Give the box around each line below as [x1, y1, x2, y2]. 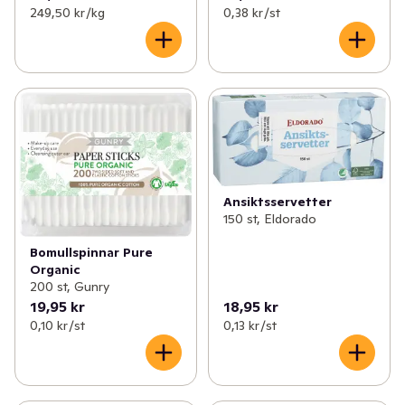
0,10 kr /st [30, 316, 85, 334]
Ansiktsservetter [222, 193, 332, 210]
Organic [30, 260, 80, 278]
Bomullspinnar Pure [30, 243, 153, 260]
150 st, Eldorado [222, 211, 316, 227]
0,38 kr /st [222, 4, 280, 21]
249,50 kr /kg [30, 4, 105, 21]
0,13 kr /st [222, 316, 277, 334]
